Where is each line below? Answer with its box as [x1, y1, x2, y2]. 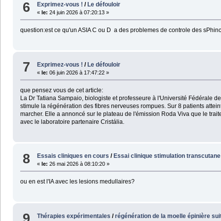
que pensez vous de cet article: [20, 86, 103, 94]
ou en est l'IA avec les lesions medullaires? [20, 178, 135, 185]
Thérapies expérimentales [37, 212, 111, 220]
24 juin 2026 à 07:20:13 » [48, 9, 110, 16]
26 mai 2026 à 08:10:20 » [48, 161, 110, 167]
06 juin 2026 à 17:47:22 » [48, 69, 110, 75]
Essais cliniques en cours [37, 152, 110, 160]
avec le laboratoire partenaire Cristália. [20, 118, 124, 125]
